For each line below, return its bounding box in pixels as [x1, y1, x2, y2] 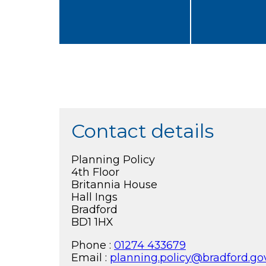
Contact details [71, 119, 214, 142]
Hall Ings [71, 190, 118, 203]
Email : [71, 251, 110, 264]
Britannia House [71, 178, 157, 191]
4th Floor [71, 165, 119, 178]
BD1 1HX [71, 215, 113, 228]
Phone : [71, 238, 114, 251]
